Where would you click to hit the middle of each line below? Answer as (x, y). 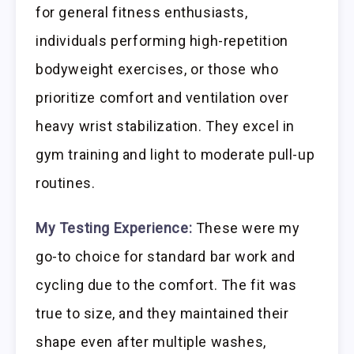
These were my (246, 228)
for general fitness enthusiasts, (142, 12)
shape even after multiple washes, (151, 341)
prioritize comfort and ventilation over (162, 97)
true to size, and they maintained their (162, 313)
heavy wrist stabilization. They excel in (166, 126)
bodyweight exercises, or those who (157, 69)
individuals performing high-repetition (162, 40)
